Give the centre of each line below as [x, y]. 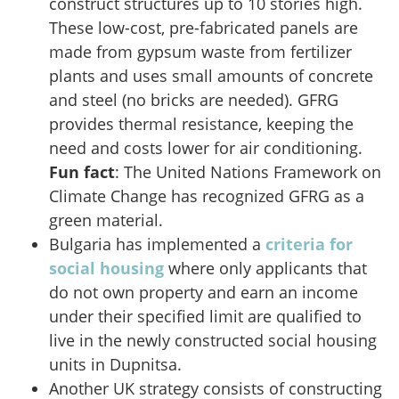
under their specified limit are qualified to [205, 317]
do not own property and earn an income [204, 293]
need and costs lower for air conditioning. [206, 148]
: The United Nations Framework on [248, 172]
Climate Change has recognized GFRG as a [207, 196]
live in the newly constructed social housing [213, 341]
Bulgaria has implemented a [157, 244]
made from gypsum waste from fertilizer [200, 52]
